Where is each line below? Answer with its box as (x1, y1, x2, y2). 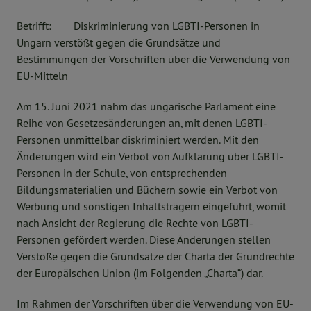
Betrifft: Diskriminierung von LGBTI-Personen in (17, 19, 260, 33)
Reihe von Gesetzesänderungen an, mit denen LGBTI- (17, 116, 267, 130)
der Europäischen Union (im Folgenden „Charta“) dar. (17, 266, 263, 280)
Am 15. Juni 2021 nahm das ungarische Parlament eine (17, 99, 276, 113)
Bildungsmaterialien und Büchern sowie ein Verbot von (17, 183, 278, 196)
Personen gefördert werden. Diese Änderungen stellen (17, 233, 271, 246)
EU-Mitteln (17, 69, 68, 83)
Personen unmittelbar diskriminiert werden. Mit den (17, 133, 259, 146)
